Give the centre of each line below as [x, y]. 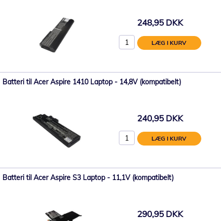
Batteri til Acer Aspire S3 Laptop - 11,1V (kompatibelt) [88, 177]
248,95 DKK [160, 23]
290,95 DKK [160, 214]
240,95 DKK [160, 118]
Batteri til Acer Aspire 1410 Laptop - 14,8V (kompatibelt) [92, 82]
